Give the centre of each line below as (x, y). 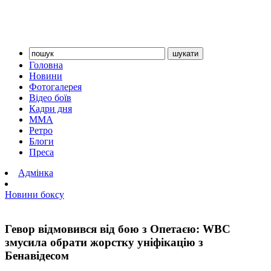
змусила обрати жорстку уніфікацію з (104, 242)
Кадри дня (51, 109)
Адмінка (36, 173)
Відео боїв (50, 98)
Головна (46, 65)
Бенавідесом (37, 255)
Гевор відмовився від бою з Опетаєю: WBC (118, 229)
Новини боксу (34, 194)
